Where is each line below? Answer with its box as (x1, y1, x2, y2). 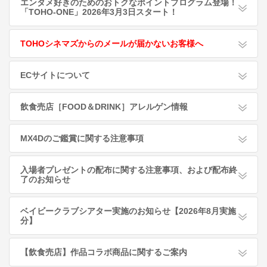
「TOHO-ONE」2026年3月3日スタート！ (20, 7, 178, 17)
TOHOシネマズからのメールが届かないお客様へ (20, 39, 203, 48)
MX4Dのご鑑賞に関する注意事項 (20, 133, 144, 143)
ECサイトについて (20, 70, 90, 80)
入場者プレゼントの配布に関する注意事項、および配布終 (20, 165, 237, 175)
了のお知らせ (20, 175, 70, 184)
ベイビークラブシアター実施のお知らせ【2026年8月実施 (20, 206, 236, 216)
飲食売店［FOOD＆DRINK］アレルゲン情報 (20, 102, 188, 111)
